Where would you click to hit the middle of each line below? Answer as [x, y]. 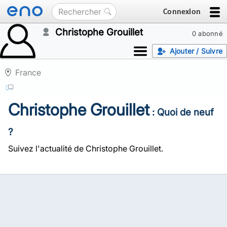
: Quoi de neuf [182, 112]
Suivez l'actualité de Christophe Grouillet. [86, 148]
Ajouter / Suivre [196, 51]
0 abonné [207, 33]
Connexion [182, 11]
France [28, 72]
